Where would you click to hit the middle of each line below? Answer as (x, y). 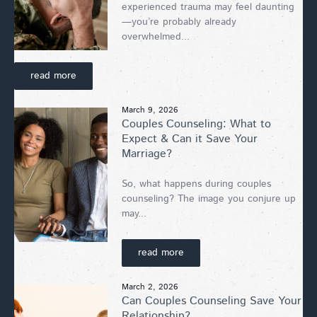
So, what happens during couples (196, 184)
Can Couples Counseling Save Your (212, 301)
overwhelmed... (156, 36)
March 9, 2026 (150, 110)
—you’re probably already (179, 22)
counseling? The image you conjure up (209, 198)
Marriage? (147, 154)
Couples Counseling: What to (196, 124)
